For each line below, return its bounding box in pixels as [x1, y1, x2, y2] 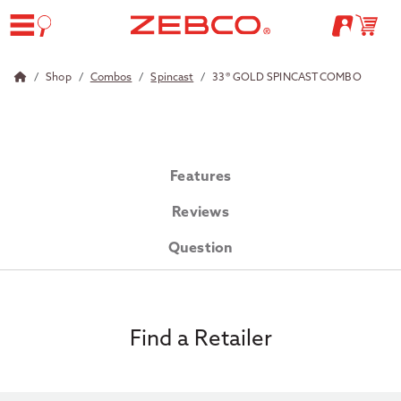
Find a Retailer [129, 329, 272, 351]
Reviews [172, 206, 229, 220]
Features [170, 170, 231, 184]
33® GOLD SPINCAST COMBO [212, 73, 362, 83]
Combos [90, 73, 132, 83]
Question [167, 242, 234, 256]
